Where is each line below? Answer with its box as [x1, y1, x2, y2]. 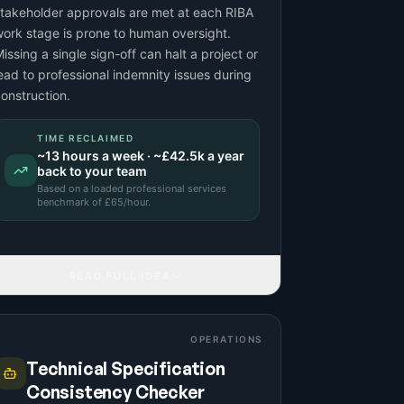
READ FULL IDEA [69, 269, 171, 282]
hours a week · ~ [60, 148, 161, 163]
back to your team [37, 163, 147, 179]
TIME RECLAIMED [37, 133, 134, 143]
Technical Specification [26, 358, 225, 380]
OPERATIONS [190, 334, 262, 344]
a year [205, 148, 244, 163]
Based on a [37, 182, 91, 195]
